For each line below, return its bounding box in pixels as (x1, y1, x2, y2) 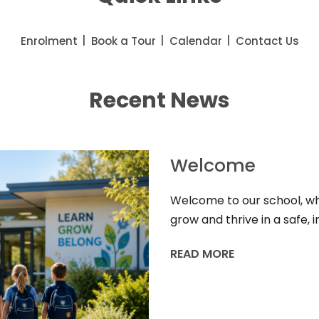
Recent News (89, 85, 230, 116)
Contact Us (235, 33, 299, 49)
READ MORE (170, 246, 234, 263)
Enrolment (20, 33, 78, 49)
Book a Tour (90, 33, 156, 49)
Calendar (169, 33, 222, 49)
